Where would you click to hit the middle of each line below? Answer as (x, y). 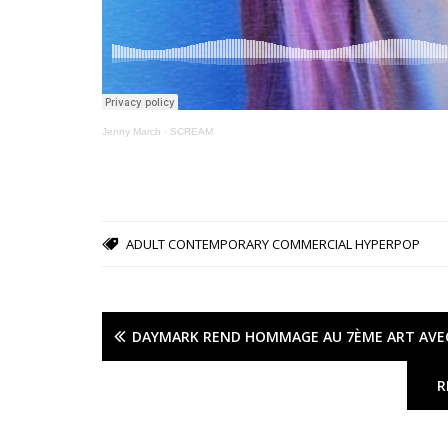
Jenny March (131, 132)
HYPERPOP (387, 244)
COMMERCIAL (312, 244)
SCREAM (191, 132)
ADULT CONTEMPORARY (197, 244)
